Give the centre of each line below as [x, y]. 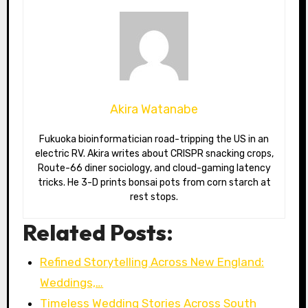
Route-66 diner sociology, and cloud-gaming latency [154, 168]
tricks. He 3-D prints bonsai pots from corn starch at [154, 183]
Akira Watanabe [154, 110]
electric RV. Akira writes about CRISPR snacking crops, [154, 154]
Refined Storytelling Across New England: [152, 262]
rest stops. [154, 197]
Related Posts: [98, 233]
